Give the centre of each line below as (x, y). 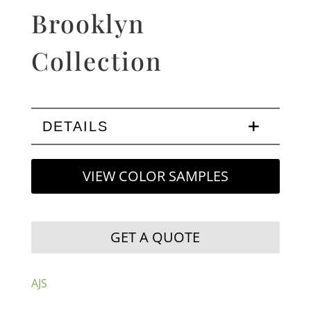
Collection (96, 60)
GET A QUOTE (155, 237)
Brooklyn (88, 23)
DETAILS (75, 126)
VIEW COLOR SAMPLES (155, 176)
